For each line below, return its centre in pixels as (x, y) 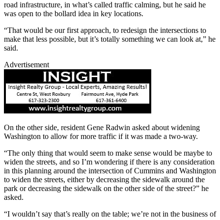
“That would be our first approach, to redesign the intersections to (105, 30)
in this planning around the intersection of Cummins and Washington (110, 171)
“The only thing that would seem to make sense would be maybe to (108, 153)
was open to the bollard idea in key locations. (74, 14)
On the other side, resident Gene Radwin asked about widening (102, 128)
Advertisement (27, 65)
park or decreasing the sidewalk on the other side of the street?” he (106, 189)
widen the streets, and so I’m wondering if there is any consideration (109, 162)
